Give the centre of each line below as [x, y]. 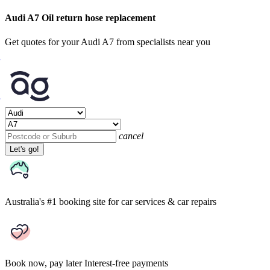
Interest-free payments [126, 263]
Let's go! [24, 149]
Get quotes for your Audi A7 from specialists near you [108, 42]
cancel [131, 136]
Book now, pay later [43, 263]
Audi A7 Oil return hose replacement [80, 18]
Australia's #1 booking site [55, 201]
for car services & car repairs [162, 201]
